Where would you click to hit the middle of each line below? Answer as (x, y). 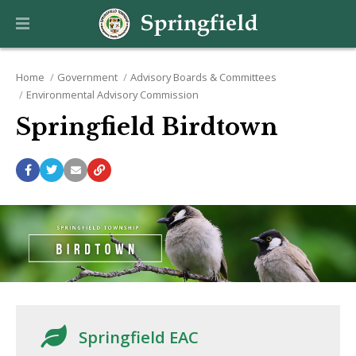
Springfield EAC (139, 337)
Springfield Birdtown (147, 128)
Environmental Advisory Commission (112, 95)
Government (87, 77)
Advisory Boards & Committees (203, 77)
